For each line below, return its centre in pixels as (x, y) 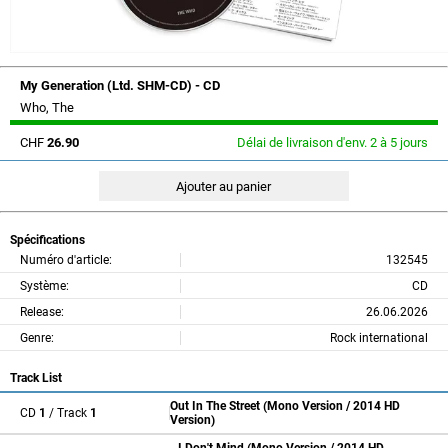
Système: (44, 285)
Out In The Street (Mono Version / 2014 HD (284, 406)
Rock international (379, 337)
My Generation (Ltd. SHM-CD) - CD (120, 86)
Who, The (47, 108)
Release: (42, 311)
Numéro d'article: (66, 259)
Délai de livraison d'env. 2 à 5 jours (332, 143)
